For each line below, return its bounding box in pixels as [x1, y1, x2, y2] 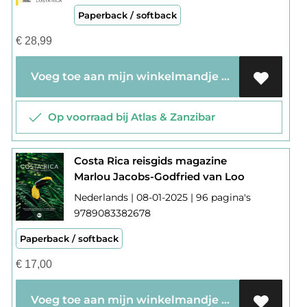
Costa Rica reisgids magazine [73, 154, 227, 168]
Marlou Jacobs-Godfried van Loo [73, 170, 245, 184]
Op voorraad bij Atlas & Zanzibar [42, 110, 215, 124]
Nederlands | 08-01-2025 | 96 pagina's [73, 191, 251, 204]
